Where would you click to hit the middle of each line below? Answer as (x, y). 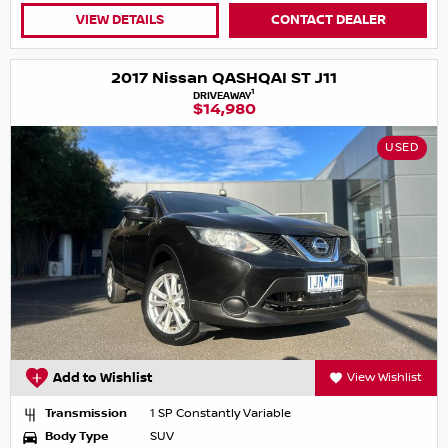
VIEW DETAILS (119, 19)
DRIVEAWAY (222, 95)
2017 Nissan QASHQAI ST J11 (224, 78)
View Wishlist (384, 377)
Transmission (86, 413)
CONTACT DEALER (328, 19)
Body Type (76, 436)
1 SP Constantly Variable (220, 413)
